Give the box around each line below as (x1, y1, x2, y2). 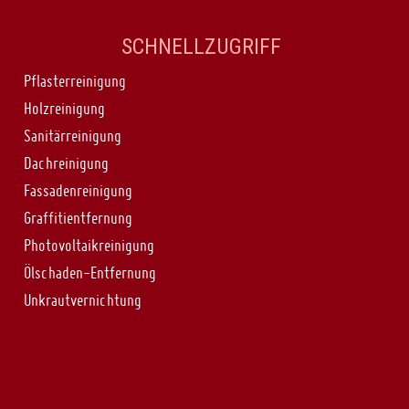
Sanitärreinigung (24, 126, 122, 146)
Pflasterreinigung (24, 71, 127, 91)
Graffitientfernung (24, 208, 133, 228)
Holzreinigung (24, 99, 106, 119)
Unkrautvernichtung (24, 290, 142, 310)
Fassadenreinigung (24, 181, 133, 201)
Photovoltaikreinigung (24, 236, 155, 256)
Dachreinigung (24, 153, 110, 173)
